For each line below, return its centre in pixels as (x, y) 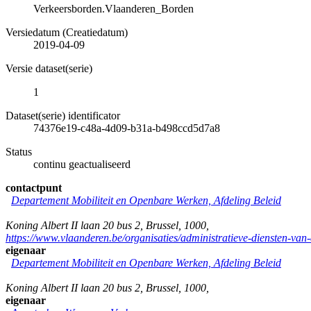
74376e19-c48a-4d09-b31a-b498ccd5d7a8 (127, 128)
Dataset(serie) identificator (63, 115)
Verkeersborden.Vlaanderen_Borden (114, 8)
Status (19, 151)
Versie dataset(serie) (49, 68)
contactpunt (34, 187)
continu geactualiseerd (82, 164)
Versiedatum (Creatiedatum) (67, 32)
